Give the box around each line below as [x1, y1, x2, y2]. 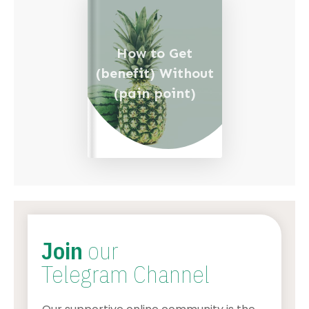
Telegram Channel [41, 258, 210, 289]
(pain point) [113, 84, 196, 101]
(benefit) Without [95, 64, 214, 81]
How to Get [117, 44, 192, 61]
